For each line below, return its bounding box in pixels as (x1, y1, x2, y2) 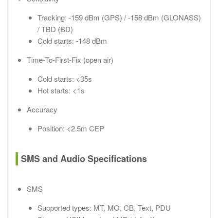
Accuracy (26, 104, 57, 115)
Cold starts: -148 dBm (37, 36, 107, 46)
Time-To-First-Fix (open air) (26, 54, 113, 65)
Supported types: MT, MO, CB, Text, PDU (37, 202, 171, 213)
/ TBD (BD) (37, 24, 73, 35)
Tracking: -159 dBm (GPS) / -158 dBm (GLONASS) (37, 12, 201, 23)
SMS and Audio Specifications (20, 152, 147, 165)
